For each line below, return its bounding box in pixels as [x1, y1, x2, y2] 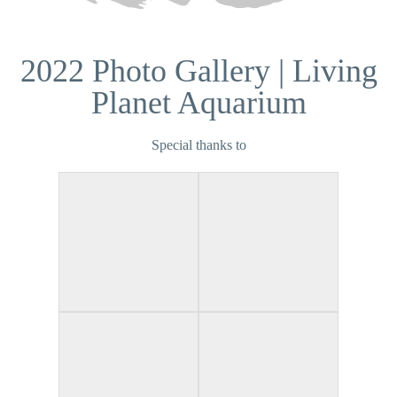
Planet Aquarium [90, 85, 307, 121]
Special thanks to [151, 137, 246, 152]
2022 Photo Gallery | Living [19, 53, 378, 89]
